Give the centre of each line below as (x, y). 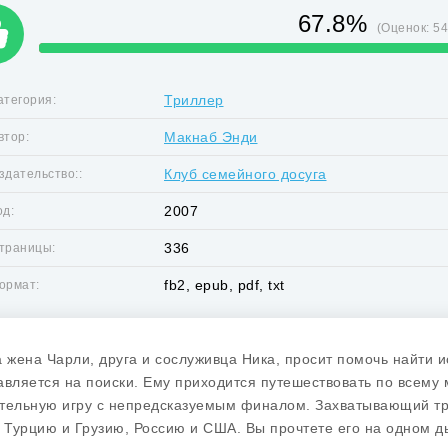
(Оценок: (405, 28)
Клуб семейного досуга (245, 174)
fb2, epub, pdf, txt (224, 285)
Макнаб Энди (211, 137)
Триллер (194, 100)
